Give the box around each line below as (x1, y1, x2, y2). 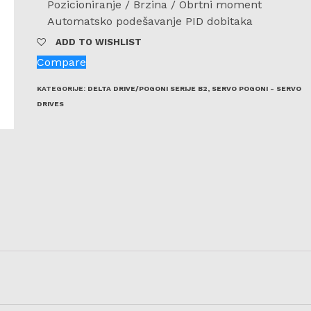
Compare (37, 55, 87, 69)
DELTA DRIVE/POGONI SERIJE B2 (87, 84, 208, 92)
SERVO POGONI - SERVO (212, 84, 302, 92)
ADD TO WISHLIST (56, 36, 142, 47)
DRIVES (37, 99, 65, 108)
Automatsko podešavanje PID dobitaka (47, 14, 253, 28)
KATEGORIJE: (37, 84, 88, 92)
